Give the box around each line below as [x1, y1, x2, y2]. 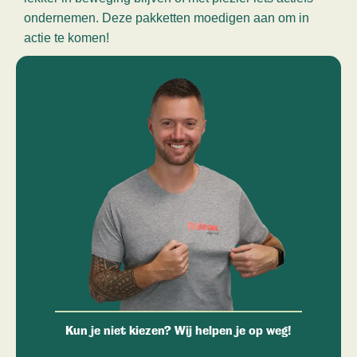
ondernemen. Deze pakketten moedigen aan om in [24, 11, 309, 25]
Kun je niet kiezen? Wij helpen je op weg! [65, 324, 292, 338]
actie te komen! [24, 31, 109, 45]
